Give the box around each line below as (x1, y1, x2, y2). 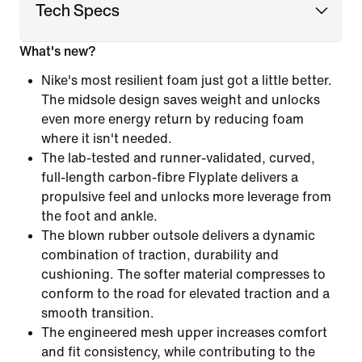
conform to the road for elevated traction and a (41, 286, 330, 301)
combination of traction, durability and (41, 247, 279, 262)
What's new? (19, 44, 96, 58)
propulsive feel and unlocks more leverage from (41, 189, 331, 204)
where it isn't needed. (41, 131, 172, 145)
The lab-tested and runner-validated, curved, (41, 150, 315, 165)
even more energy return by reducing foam (41, 112, 304, 126)
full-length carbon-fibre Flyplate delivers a (41, 170, 298, 184)
